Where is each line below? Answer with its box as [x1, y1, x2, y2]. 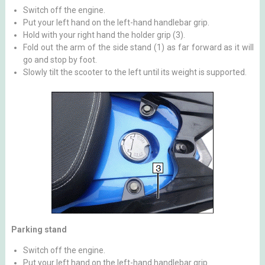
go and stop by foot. [22, 55, 97, 64]
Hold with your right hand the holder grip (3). [22, 30, 185, 40]
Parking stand [11, 225, 67, 234]
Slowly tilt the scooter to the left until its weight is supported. [22, 67, 247, 77]
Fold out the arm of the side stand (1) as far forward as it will [22, 43, 254, 52]
